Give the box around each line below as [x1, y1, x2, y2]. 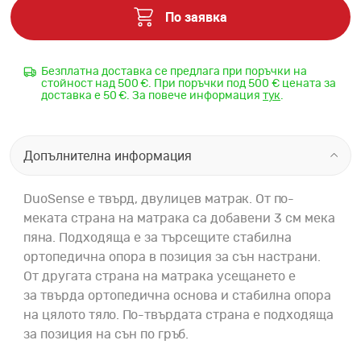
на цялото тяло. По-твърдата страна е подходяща [23, 309, 334, 322]
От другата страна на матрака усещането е [23, 270, 296, 284]
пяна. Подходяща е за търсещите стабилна [23, 231, 292, 245]
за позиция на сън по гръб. [23, 328, 189, 342]
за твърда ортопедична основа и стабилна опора [23, 289, 331, 303]
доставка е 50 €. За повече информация [41, 90, 263, 102]
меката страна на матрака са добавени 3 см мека [23, 212, 335, 226]
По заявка [165, 8, 227, 27]
